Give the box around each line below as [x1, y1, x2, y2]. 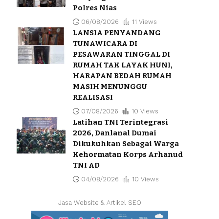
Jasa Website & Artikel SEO [58, 198, 141, 206]
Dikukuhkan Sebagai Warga [72, 139, 179, 148]
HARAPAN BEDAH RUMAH [72, 71, 172, 80]
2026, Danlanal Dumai [72, 128, 156, 137]
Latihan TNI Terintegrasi [72, 117, 168, 127]
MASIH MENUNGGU [72, 82, 147, 91]
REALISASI [72, 92, 113, 102]
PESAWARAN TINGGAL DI [72, 49, 170, 59]
